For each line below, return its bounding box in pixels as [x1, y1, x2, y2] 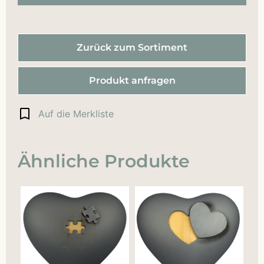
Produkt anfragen [88, 75, 176, 87]
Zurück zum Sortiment [77, 42, 187, 54]
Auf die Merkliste [38, 108, 114, 120]
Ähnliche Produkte [18, 150, 190, 173]
